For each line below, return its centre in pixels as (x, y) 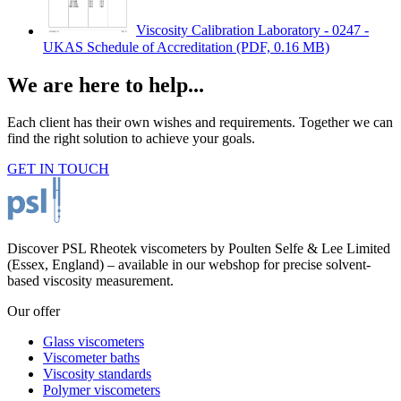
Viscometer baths (91, 358)
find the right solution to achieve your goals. (131, 139)
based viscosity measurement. (90, 281)
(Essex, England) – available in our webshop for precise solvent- (189, 265)
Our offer (34, 311)
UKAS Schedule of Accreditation (138, 47)
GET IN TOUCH (58, 169)
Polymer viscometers (102, 390)
